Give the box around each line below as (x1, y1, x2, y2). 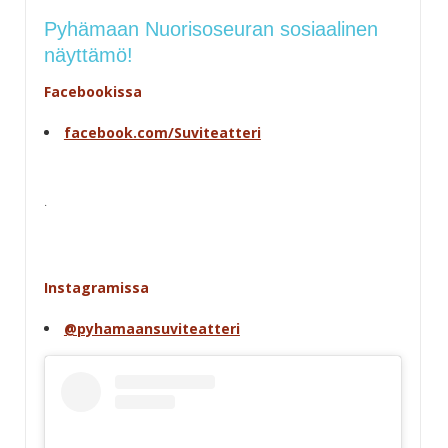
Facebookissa (43, 81, 142, 101)
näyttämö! (43, 43, 133, 66)
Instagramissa (43, 277, 149, 297)
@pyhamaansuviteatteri (63, 318, 240, 338)
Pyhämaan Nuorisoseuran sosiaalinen (43, 17, 378, 40)
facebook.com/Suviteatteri (63, 122, 261, 142)
